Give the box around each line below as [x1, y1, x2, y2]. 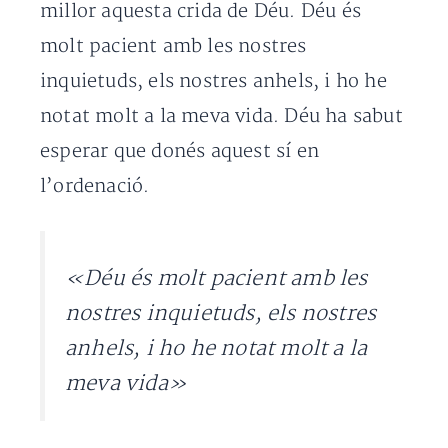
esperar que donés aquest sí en [40, 140, 319, 163]
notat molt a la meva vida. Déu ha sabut [40, 105, 403, 128]
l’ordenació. [40, 175, 150, 198]
